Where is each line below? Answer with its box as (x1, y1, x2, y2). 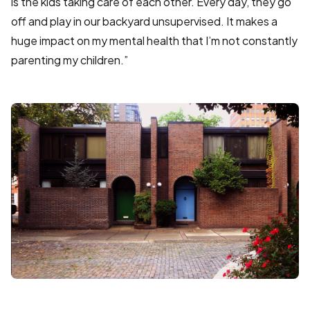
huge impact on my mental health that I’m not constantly (11, 33, 298, 48)
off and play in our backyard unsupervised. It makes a (11, 14, 277, 29)
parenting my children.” (11, 53, 128, 68)
